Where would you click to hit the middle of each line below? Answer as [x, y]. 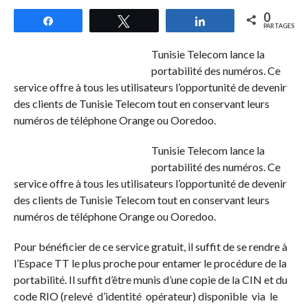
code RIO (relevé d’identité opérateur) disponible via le [145, 296]
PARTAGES [279, 25]
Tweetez [158, 20]
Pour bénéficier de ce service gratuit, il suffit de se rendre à [150, 246]
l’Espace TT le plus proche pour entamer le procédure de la [150, 263]
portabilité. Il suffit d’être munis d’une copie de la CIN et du [150, 279]
